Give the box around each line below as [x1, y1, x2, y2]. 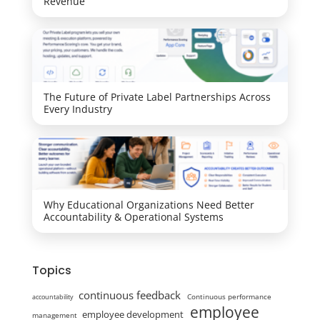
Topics [31, 262, 71, 279]
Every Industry [43, 102, 112, 116]
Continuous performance [187, 292, 272, 301]
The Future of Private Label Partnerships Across [43, 90, 271, 104]
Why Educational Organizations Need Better [43, 198, 254, 211]
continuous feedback [78, 287, 181, 303]
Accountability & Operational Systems [43, 210, 224, 224]
